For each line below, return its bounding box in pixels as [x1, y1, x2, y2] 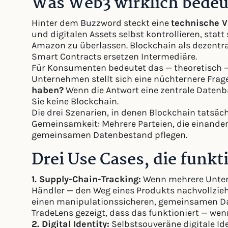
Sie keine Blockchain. [32, 96, 119, 107]
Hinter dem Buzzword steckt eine [32, 17, 171, 29]
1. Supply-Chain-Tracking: [32, 174, 141, 185]
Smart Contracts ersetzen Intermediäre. [32, 51, 197, 63]
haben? [32, 84, 64, 96]
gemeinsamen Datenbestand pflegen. [32, 129, 187, 141]
